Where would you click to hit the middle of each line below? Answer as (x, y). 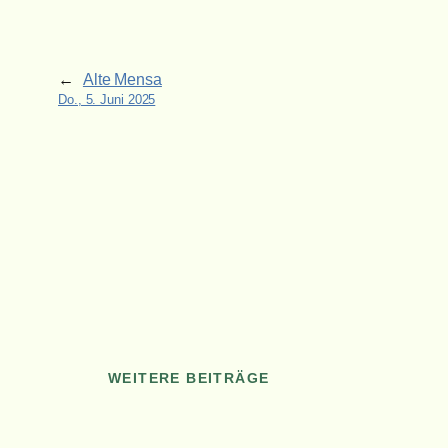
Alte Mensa (122, 80)
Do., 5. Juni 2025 (107, 100)
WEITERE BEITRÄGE (189, 378)
